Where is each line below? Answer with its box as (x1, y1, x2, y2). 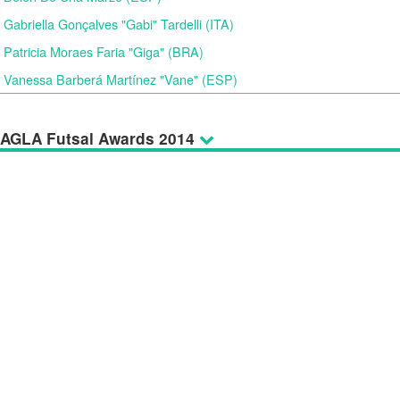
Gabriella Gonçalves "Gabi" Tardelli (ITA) (4, 14, 234, 33)
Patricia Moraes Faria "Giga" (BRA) (4, 42, 204, 61)
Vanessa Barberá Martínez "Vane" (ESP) (4, 70, 237, 88)
